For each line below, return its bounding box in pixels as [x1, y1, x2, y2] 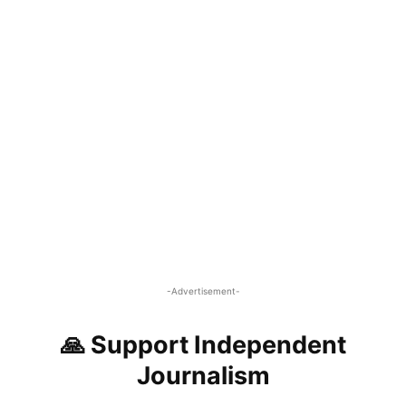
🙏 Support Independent [60, 329, 346, 360]
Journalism [136, 360, 270, 391]
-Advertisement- [166, 285, 240, 296]
